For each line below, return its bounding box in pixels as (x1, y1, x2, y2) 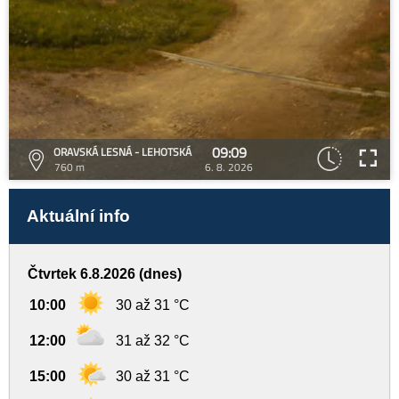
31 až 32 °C (116, 333, 190, 348)
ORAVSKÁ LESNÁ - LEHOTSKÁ (53, 143, 191, 160)
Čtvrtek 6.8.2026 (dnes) (28, 266, 182, 281)
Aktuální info (27, 207, 130, 225)
